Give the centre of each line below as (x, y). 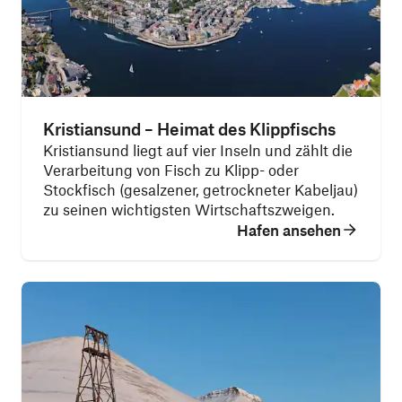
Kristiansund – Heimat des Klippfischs (189, 129)
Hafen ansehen (289, 230)
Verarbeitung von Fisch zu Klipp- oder (171, 170)
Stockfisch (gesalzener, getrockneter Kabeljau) (201, 189)
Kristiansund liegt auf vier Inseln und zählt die (198, 150)
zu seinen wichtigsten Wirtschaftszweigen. (189, 209)
